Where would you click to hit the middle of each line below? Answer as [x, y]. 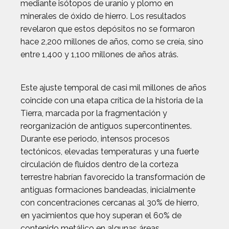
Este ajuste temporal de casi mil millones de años [113, 88]
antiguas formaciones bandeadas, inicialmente [108, 190]
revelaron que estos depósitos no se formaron [108, 29]
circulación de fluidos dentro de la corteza [99, 164]
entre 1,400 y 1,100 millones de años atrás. [99, 54]
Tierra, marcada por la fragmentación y [94, 113]
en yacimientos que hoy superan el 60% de [101, 215]
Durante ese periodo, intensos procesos [95, 139]
